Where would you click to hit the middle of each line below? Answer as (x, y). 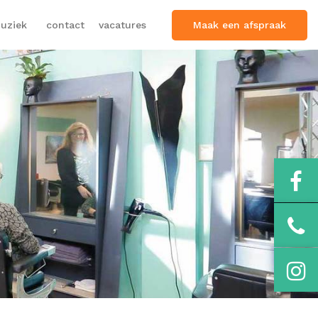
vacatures (122, 25)
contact (65, 25)
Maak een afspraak (240, 24)
